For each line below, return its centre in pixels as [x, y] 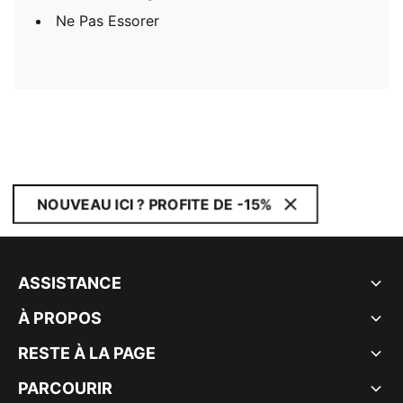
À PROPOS [60, 318]
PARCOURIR [65, 388]
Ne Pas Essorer [107, 21]
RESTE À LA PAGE [87, 353]
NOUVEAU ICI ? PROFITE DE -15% [155, 204]
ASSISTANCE [70, 283]
